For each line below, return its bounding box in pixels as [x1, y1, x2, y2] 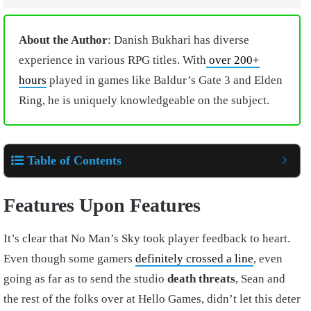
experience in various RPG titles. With [19, 53, 206, 67]
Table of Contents [27, 153, 121, 167]
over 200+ [206, 53, 260, 67]
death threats [167, 271, 235, 285]
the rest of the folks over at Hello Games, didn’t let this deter [3, 292, 301, 305]
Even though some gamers [3, 251, 135, 265]
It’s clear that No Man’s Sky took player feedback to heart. [3, 231, 290, 245]
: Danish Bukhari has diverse [108, 33, 249, 47]
